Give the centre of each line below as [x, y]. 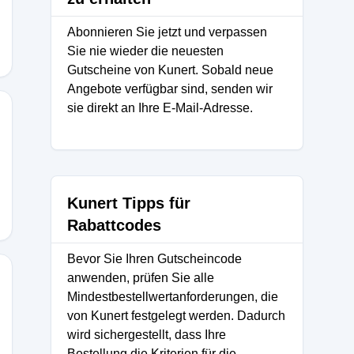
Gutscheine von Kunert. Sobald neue [170, 70]
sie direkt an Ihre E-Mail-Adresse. [160, 108]
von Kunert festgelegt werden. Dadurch [176, 316]
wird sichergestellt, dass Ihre [147, 335]
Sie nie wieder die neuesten [145, 51]
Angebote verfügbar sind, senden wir [170, 89]
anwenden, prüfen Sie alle [141, 278]
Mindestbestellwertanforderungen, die [173, 297]
